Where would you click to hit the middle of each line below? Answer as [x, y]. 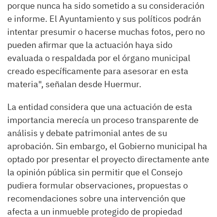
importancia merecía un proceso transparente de [103, 120]
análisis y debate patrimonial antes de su [87, 133]
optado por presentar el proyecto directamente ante [108, 159]
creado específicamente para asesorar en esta [98, 71]
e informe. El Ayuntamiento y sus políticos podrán [104, 19]
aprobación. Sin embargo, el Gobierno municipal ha [107, 146]
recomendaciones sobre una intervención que [96, 198]
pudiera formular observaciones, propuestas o [98, 185]
